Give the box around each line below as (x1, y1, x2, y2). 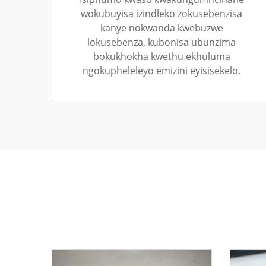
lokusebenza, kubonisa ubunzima (87, 36, 236, 49)
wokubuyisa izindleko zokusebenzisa (81, 7, 242, 20)
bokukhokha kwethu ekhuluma (93, 50, 230, 63)
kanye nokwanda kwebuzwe (100, 21, 223, 34)
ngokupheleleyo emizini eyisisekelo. (83, 64, 240, 77)
